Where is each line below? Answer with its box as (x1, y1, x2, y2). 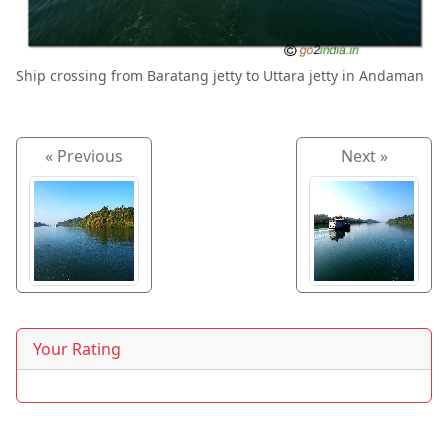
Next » (340, 145, 388, 168)
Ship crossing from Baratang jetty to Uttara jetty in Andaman (16, 66, 424, 86)
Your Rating (33, 338, 121, 361)
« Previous (45, 145, 123, 168)
